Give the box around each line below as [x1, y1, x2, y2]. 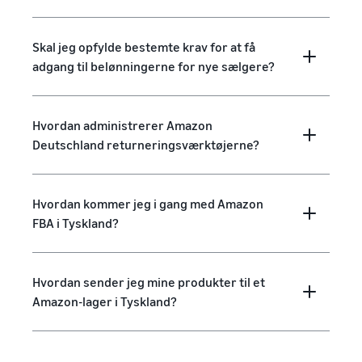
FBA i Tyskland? [32, 215, 119, 231]
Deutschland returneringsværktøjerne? [32, 137, 259, 153]
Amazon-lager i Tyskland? [32, 293, 177, 309]
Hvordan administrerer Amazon [32, 117, 213, 133]
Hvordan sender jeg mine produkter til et [32, 274, 265, 290]
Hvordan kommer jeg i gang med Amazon [32, 196, 263, 212]
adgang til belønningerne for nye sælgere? [32, 58, 275, 74]
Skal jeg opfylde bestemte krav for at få [32, 39, 255, 55]
